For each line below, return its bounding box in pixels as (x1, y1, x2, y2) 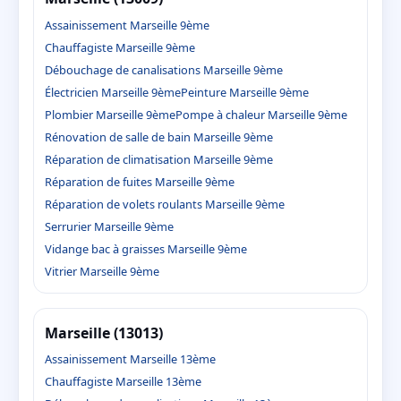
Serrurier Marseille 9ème (45, 218, 174, 235)
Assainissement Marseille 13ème (45, 350, 216, 367)
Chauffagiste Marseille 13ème (45, 372, 201, 389)
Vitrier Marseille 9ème (45, 262, 159, 279)
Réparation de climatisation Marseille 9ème (45, 150, 273, 167)
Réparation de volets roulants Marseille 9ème (45, 195, 285, 212)
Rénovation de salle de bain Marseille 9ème (45, 128, 273, 145)
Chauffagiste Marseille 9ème (45, 38, 195, 55)
